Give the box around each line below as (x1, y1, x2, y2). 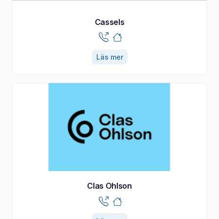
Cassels (94, 17, 125, 27)
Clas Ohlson (87, 180, 132, 191)
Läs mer (96, 52, 123, 61)
